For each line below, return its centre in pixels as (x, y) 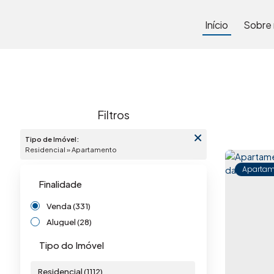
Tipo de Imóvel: (52, 139)
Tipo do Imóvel (72, 245)
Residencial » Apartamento (73, 149)
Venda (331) (68, 206)
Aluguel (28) (69, 221)
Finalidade (60, 184)
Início (217, 24)
